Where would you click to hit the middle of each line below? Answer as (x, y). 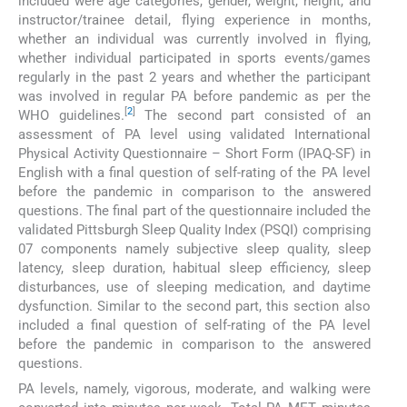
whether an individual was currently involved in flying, (194, 39)
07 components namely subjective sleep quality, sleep (194, 248)
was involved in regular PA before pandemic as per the (194, 96)
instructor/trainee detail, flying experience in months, (194, 20)
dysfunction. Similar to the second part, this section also (194, 306)
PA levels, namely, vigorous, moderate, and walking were (194, 389)
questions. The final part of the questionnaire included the (194, 210)
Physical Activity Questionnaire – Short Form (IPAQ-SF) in (194, 153)
